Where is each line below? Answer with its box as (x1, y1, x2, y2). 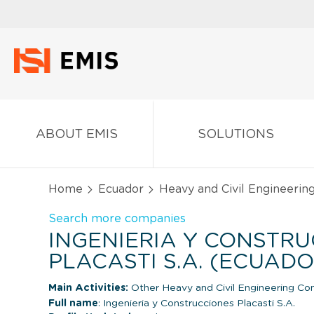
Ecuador (98, 183, 144, 195)
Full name (48, 298, 98, 308)
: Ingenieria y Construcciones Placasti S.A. (98, 298, 295, 308)
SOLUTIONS (197, 128, 274, 141)
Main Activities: (48, 282, 128, 293)
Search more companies (48, 212, 186, 224)
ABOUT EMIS (35, 128, 118, 141)
